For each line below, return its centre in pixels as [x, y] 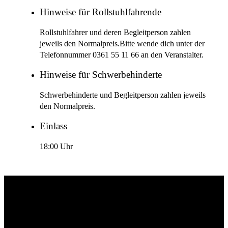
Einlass [53, 126]
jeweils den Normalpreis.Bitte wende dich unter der [122, 44]
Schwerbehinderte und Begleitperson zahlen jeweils [123, 95]
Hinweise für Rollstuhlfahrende [101, 12]
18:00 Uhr [56, 146]
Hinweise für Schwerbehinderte [101, 75]
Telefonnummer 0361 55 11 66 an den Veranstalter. [122, 55]
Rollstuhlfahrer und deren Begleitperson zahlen [115, 32]
